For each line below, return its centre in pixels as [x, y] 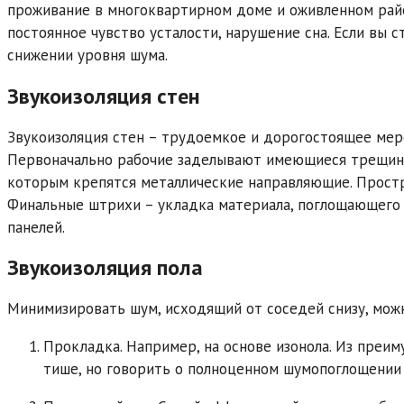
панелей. [36, 227]
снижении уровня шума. [87, 55]
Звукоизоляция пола [105, 268]
